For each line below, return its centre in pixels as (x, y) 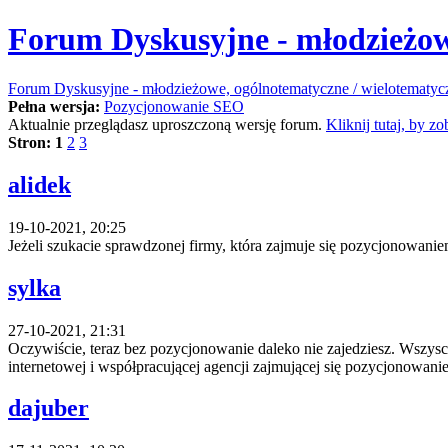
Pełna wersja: (54, 106)
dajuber (48, 408)
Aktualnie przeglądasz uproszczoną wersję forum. (167, 124)
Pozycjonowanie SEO (174, 106)
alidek (39, 184)
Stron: (29, 142)
